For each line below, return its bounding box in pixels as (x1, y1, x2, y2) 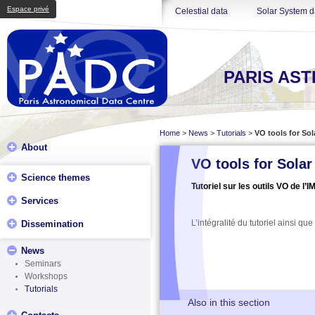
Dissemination (21, 219, 84, 229)
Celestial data (175, 6, 228, 16)
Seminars (25, 259, 61, 269)
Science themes (21, 172, 90, 183)
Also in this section (188, 297, 270, 308)
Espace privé (7, 5, 49, 13)
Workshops (25, 271, 67, 281)
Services (21, 195, 58, 206)
